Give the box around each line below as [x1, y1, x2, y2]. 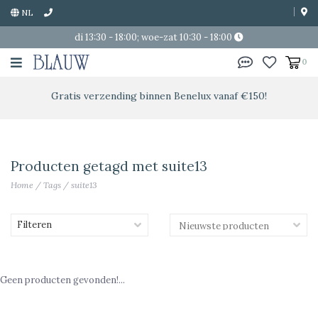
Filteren [17, 219, 52, 231]
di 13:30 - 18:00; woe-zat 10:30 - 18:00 [75, 31, 234, 43]
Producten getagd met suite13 [11, 158, 207, 175]
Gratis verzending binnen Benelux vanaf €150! [51, 89, 267, 102]
